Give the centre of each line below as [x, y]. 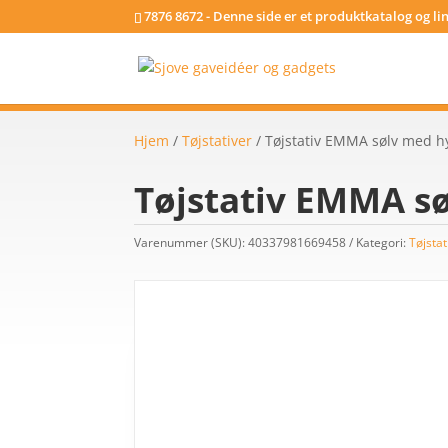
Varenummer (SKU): [191, 242]
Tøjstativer [217, 140]
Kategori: [383, 242]
